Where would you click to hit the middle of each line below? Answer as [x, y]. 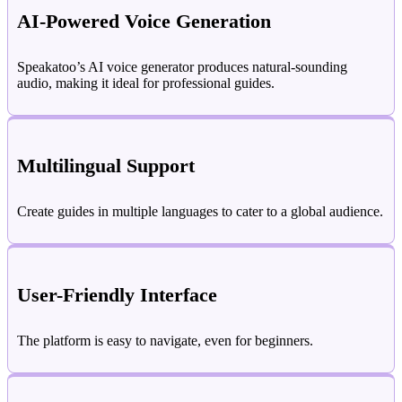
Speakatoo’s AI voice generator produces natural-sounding [182, 66]
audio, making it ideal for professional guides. [146, 83]
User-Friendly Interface [117, 294]
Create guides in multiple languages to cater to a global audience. [200, 212]
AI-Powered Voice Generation [144, 21]
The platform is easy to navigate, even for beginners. [165, 340]
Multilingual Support [106, 166]
